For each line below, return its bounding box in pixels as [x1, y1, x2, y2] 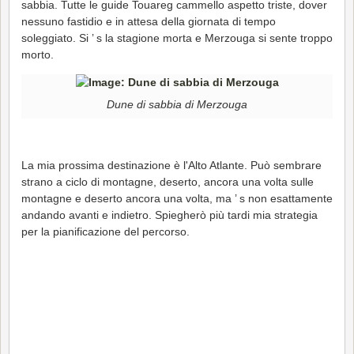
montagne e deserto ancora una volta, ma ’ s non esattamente [21, 191, 333, 205]
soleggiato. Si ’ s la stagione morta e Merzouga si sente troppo [21, 31, 333, 44]
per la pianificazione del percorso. [21, 224, 190, 238]
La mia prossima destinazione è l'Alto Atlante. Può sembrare [21, 158, 322, 171]
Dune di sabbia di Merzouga [107, 98, 247, 111]
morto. [21, 47, 54, 61]
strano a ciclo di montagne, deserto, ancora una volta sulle [21, 175, 314, 188]
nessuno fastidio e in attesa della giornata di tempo [21, 14, 276, 28]
